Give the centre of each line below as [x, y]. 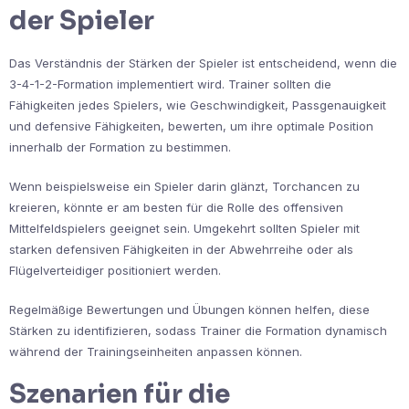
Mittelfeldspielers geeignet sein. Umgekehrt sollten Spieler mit [184, 228]
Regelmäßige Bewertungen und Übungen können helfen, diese [189, 309]
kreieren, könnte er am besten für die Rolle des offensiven [176, 207]
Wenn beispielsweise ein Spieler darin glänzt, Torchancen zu [184, 186]
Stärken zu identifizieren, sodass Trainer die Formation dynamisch [198, 330]
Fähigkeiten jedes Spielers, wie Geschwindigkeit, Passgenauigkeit [198, 105]
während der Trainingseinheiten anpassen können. [156, 351]
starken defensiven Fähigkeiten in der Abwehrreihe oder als [181, 249]
